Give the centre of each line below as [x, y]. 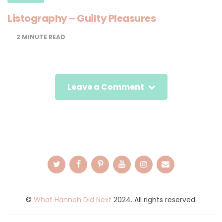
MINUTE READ [43, 37]
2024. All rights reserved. [154, 200]
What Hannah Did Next [72, 200]
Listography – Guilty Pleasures [82, 19]
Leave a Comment [106, 87]
